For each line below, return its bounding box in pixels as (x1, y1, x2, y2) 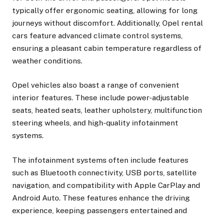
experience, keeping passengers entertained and (12, 205, 187, 215)
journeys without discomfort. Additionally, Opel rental (12, 18, 203, 28)
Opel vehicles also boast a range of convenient (12, 80, 179, 90)
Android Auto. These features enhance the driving (12, 193, 190, 202)
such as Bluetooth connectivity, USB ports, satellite (12, 168, 197, 177)
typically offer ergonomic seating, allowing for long (12, 6, 198, 15)
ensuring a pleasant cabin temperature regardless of (12, 44, 201, 53)
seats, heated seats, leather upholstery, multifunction (12, 106, 202, 115)
